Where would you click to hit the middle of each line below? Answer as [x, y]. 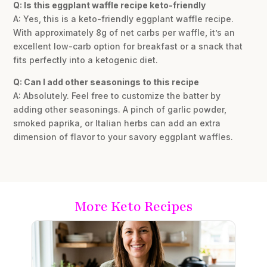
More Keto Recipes [133, 207]
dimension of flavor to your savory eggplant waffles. [123, 137]
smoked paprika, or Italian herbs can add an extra [117, 123]
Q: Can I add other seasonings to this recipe [106, 82]
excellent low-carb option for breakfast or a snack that [128, 46]
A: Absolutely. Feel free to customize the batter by [117, 96]
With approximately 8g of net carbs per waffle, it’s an [124, 33]
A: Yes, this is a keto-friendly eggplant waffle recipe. [124, 19]
